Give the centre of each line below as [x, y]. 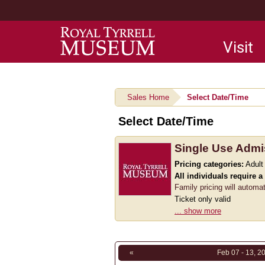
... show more [198, 211]
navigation [102, 49]
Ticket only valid [203, 199]
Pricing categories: [209, 164]
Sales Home [148, 97]
